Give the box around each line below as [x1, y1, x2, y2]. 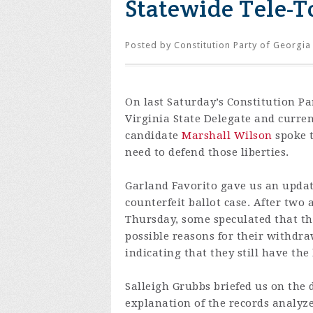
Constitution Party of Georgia [174, 40, 311, 51]
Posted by [125, 40, 174, 51]
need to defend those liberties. [125, 146, 296, 159]
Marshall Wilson [182, 129, 272, 143]
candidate [125, 129, 182, 143]
